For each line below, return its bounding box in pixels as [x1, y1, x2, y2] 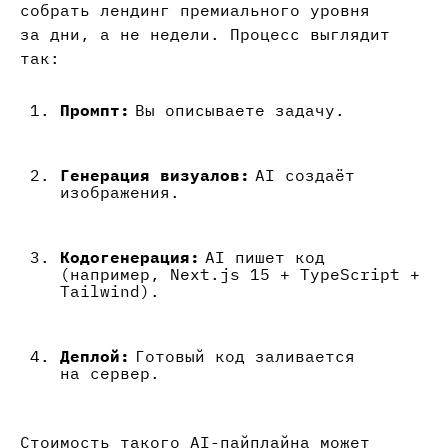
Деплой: [60, 346, 130, 367]
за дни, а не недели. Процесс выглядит [20, 24, 390, 45]
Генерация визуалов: [60, 165, 250, 186]
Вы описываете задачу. [130, 100, 345, 121]
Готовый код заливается [130, 346, 355, 367]
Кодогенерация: [60, 247, 200, 268]
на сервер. [60, 363, 160, 384]
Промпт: [60, 100, 130, 121]
